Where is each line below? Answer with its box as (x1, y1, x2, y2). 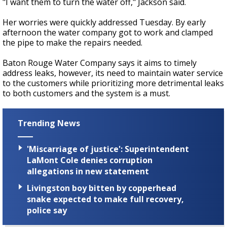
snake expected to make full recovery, (27, 193, 184, 205)
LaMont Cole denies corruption (27, 154, 153, 166)
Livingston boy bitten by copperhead (27, 182, 176, 194)
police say (27, 204, 67, 216)
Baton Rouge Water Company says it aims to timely (3, 57, 197, 69)
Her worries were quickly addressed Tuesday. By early (3, 17, 206, 28)
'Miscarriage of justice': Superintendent (27, 143, 189, 155)
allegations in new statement (27, 165, 149, 177)
